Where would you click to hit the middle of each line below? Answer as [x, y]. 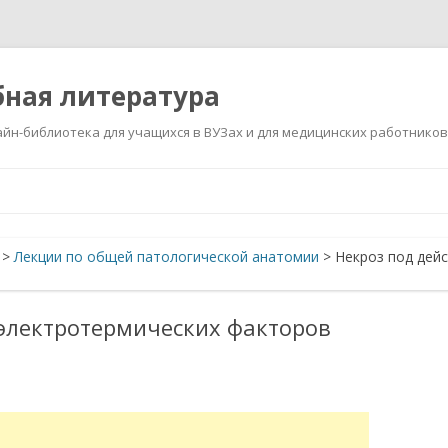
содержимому [271, 202]
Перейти [253, 174]
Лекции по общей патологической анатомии [166, 256]
